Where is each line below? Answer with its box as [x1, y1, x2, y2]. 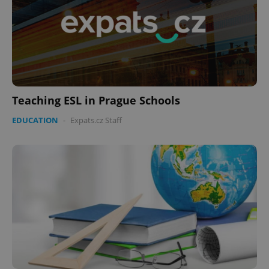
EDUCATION [12, 115, 58, 126]
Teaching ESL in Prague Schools [12, 93, 180, 108]
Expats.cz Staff [70, 115, 122, 126]
